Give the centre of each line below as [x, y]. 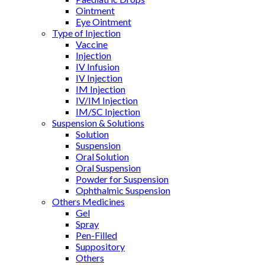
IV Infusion [98, 66]
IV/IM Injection [107, 100]
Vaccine [92, 44]
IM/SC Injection [108, 111]
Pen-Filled [96, 235]
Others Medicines [88, 201]
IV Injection [99, 77]
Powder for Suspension [122, 179]
